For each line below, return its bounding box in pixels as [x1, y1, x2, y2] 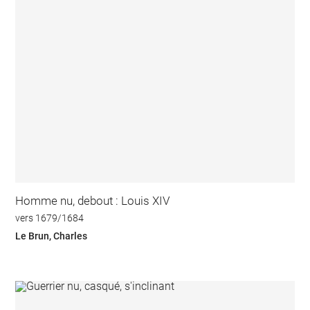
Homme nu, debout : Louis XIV [15, 193, 170, 208]
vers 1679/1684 [15, 212, 84, 224]
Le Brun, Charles [15, 230, 88, 241]
